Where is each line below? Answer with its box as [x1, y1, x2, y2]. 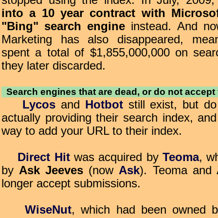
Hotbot [85, 98, 123, 111]
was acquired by [70, 151, 163, 163]
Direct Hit [18, 151, 70, 163]
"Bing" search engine [1, 20, 126, 33]
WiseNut [25, 203, 72, 216]
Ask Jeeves [19, 164, 84, 177]
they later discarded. [1, 59, 106, 72]
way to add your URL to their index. [1, 125, 182, 137]
